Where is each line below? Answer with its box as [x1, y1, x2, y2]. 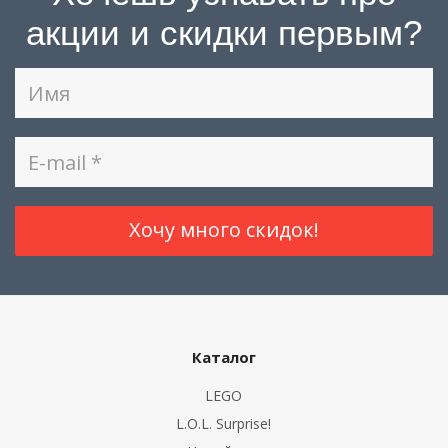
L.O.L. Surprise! [175, 414, 271, 433]
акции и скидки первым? [26, 13, 422, 52]
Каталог [192, 347, 256, 367]
